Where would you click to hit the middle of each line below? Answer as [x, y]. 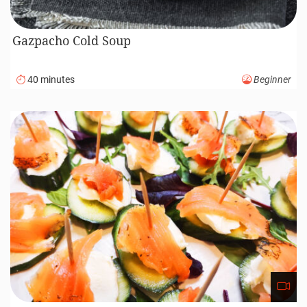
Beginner [271, 80]
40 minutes [50, 80]
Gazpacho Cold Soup [72, 41]
